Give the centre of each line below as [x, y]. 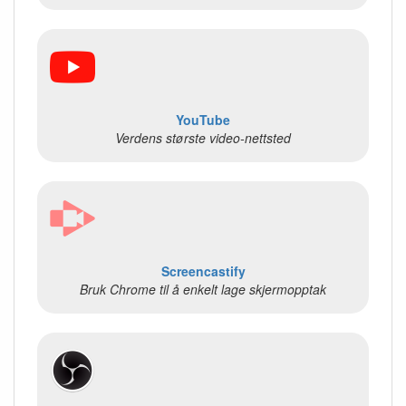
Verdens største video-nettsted [203, 137]
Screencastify [203, 271]
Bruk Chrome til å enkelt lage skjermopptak [203, 290]
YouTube [203, 119]
